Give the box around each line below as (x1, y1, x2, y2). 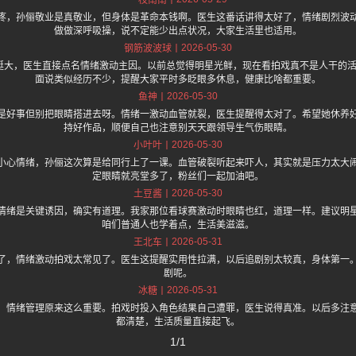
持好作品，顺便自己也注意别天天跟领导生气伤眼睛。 (64, 122, 292, 134)
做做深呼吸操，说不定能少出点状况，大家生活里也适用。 (54, 25, 302, 37)
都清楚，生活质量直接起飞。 (116, 316, 240, 328)
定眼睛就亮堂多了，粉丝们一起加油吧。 (92, 171, 264, 183)
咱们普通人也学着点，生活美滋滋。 (102, 219, 254, 231)
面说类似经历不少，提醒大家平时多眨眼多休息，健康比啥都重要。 (35, 74, 321, 86)
